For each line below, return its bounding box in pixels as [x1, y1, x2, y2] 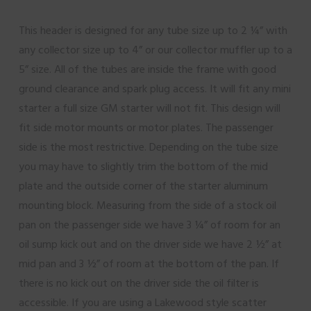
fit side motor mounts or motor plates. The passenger [18, 120, 274, 135]
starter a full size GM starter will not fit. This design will [18, 101, 280, 116]
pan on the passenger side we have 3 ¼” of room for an [18, 217, 280, 233]
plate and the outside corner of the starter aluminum [18, 178, 268, 194]
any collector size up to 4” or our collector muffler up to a [18, 42, 292, 58]
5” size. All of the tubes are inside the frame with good [18, 62, 276, 77]
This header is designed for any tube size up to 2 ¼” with [18, 23, 287, 38]
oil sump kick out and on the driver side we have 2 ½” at [18, 237, 282, 252]
